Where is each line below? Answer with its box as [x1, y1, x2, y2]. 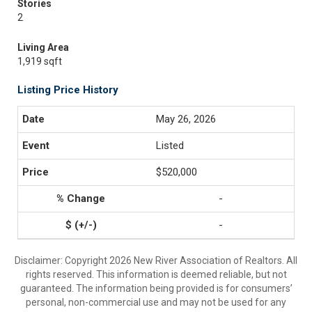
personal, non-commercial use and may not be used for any [26, 297, 286, 308]
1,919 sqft [17, 56, 62, 67]
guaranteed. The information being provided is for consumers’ [19, 283, 292, 294]
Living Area [17, 42, 69, 53]
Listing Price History [17, 84, 118, 96]
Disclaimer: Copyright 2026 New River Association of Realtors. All [15, 255, 297, 266]
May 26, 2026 [156, 113, 216, 125]
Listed [156, 139, 184, 152]
